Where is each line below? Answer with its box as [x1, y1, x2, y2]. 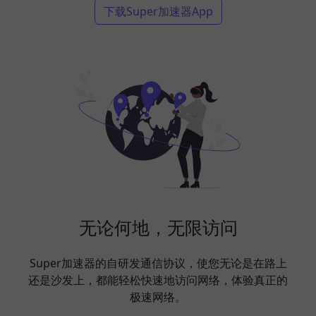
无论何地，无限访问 [78, 215, 238, 239]
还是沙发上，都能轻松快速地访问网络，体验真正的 [28, 272, 288, 288]
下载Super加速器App [103, 4, 213, 19]
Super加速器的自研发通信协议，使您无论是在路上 [29, 255, 287, 271]
